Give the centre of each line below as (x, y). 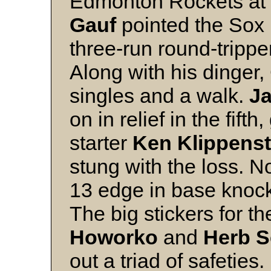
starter (101, 143)
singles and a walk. (159, 96)
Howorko (116, 237)
